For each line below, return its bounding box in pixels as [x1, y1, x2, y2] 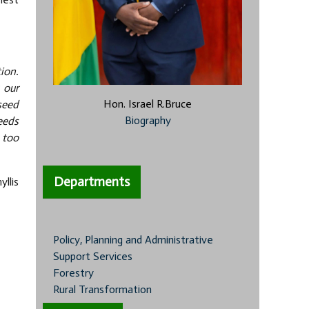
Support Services [53, 250, 132, 263]
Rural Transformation [53, 283, 152, 297]
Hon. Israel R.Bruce [103, 97, 192, 111]
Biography [124, 114, 171, 128]
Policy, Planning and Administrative [53, 233, 213, 247]
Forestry [53, 266, 94, 280]
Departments [54, 174, 130, 190]
